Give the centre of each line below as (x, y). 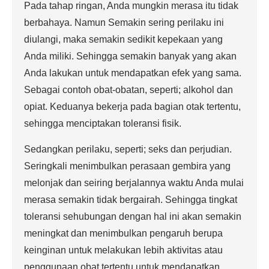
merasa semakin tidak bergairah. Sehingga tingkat (131, 200)
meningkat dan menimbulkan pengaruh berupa (123, 233)
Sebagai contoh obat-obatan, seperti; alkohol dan (128, 90)
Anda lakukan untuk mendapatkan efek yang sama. (133, 73)
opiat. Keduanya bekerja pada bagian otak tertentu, (132, 107)
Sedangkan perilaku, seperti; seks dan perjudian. (128, 149)
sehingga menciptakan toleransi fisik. (103, 123)
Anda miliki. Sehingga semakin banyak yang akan (130, 56)
